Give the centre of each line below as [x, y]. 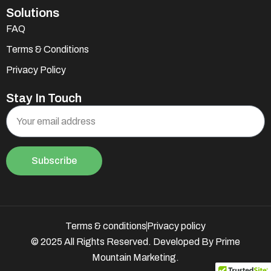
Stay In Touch [44, 98]
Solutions [33, 13]
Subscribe [54, 161]
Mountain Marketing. [135, 258]
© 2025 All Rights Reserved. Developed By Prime [135, 242]
